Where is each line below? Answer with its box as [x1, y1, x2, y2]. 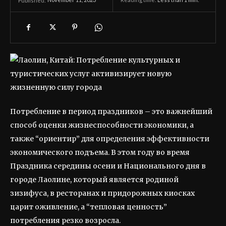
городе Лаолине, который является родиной [10, 175, 179, 184]
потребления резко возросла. [10, 216, 121, 225]
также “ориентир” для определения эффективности [10, 134, 209, 143]
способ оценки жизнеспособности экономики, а [10, 121, 194, 130]
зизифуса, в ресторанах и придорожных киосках [10, 189, 195, 198]
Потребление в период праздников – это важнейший [10, 107, 212, 116]
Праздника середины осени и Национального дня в [10, 161, 206, 171]
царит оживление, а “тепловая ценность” [10, 202, 167, 211]
